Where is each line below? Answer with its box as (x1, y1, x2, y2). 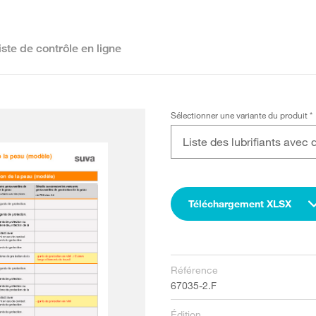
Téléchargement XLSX (188, 197, 291, 209)
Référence (170, 264, 218, 276)
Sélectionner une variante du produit (170, 109, 310, 121)
